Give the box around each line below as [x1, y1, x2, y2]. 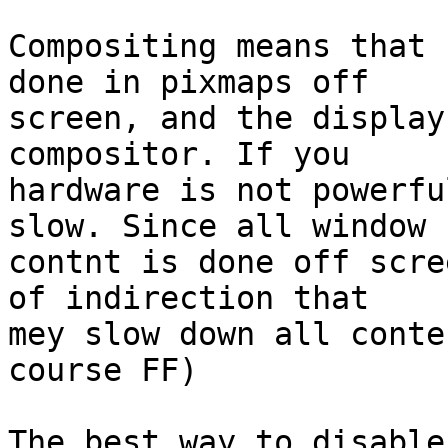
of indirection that [8, 280, 369, 317]
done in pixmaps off [8, 64, 369, 101]
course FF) [8, 352, 198, 389]
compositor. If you [8, 136, 350, 173]
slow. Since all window [8, 208, 426, 245]
